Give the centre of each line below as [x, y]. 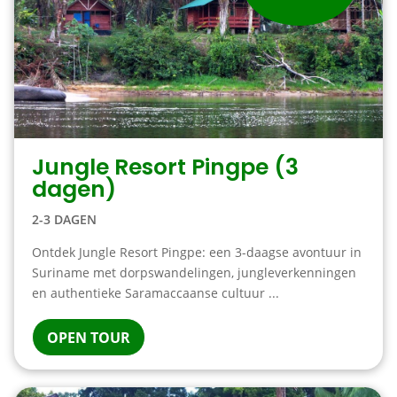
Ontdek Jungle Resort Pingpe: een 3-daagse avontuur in [196, 252]
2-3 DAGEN [64, 219]
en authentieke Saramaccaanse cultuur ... [155, 293]
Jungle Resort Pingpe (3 [165, 167]
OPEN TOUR [88, 338]
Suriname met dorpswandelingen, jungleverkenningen [194, 272]
